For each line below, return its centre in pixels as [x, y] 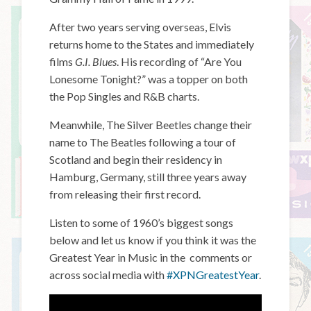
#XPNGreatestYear [213, 274]
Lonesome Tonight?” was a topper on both [149, 78]
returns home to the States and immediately [152, 44]
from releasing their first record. [125, 194]
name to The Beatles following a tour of [143, 142]
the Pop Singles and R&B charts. [125, 96]
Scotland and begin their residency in [136, 159]
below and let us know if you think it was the [153, 239]
